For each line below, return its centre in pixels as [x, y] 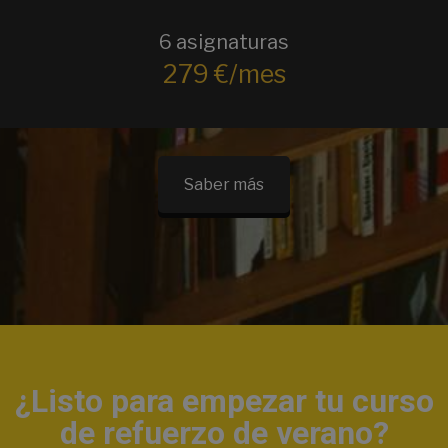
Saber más [224, 184]
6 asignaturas [224, 42]
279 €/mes [224, 74]
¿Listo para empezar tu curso [224, 400]
